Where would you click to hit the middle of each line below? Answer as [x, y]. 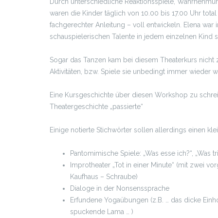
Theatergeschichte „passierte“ [96, 106]
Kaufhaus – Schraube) [104, 176]
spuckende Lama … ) [102, 211]
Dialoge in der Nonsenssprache [120, 188]
